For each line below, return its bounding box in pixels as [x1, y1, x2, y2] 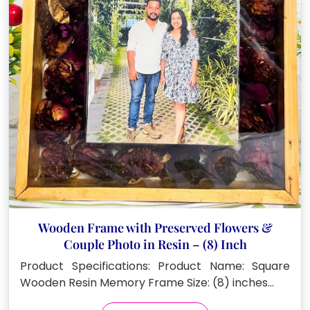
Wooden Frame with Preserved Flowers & [37, 219, 273, 237]
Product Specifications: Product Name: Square [20, 258, 290, 275]
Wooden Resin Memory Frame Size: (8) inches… [20, 275, 274, 291]
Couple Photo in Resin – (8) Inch [63, 236, 247, 253]
